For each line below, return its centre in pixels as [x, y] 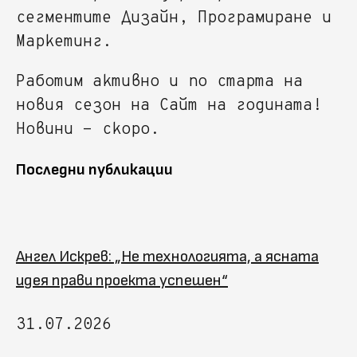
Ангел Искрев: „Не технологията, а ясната [167, 256]
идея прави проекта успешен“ [122, 280]
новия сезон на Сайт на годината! [169, 106]
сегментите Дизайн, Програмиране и [174, 18]
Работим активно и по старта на [159, 82]
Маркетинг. [64, 42]
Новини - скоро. [88, 129]
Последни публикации [94, 169]
